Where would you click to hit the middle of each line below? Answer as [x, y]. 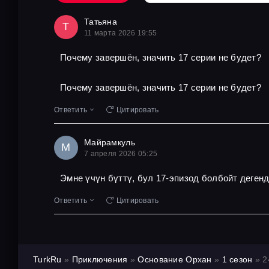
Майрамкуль [110, 142]
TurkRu [47, 259]
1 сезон [237, 259]
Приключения [100, 259]
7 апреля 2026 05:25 [121, 153]
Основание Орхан [175, 259]
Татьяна [101, 21]
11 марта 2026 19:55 [121, 33]
